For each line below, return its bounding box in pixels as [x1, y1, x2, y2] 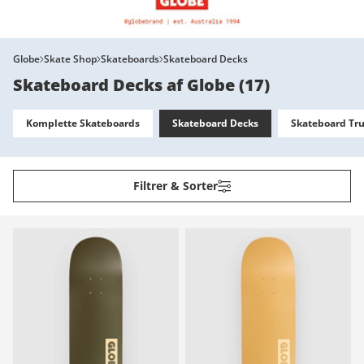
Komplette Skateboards [26, 115, 140, 130]
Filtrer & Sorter [133, 177, 218, 193]
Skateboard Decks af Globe [13, 73, 235, 96]
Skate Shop [44, 51, 97, 66]
